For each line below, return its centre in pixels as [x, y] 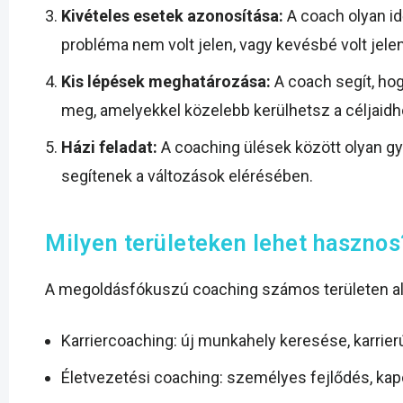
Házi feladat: [109, 148]
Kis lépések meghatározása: [166, 82]
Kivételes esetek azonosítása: [172, 16]
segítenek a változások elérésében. [187, 176]
